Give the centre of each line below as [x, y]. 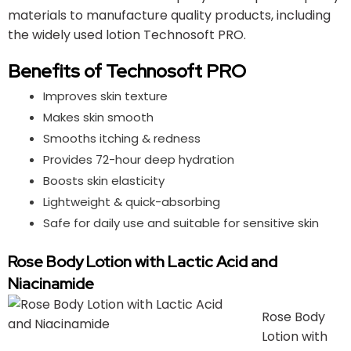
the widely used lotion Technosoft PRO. [127, 34]
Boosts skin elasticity [104, 180]
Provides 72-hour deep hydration [139, 159]
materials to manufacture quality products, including [169, 15]
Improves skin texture [105, 96]
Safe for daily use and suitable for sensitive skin [181, 223]
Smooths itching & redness [122, 138]
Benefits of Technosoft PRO [127, 71]
